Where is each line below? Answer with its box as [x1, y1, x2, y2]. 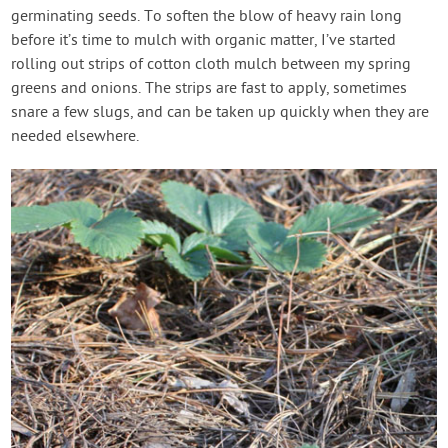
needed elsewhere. [11, 126, 140, 147]
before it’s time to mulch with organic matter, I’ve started [11, 30, 397, 51]
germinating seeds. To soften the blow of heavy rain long [11, 6, 403, 27]
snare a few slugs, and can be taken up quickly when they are [11, 102, 430, 123]
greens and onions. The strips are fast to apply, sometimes [11, 78, 408, 99]
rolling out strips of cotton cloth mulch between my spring [11, 54, 412, 75]
